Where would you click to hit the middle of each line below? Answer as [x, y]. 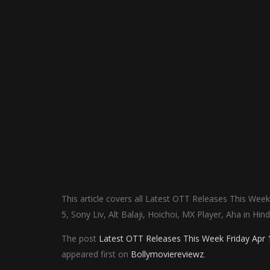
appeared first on [96, 254]
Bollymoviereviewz [167, 254]
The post [80, 238]
